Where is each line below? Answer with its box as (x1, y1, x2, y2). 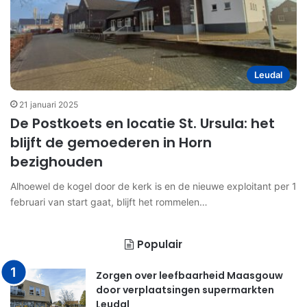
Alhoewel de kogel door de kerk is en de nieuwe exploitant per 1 (10, 180, 297, 193)
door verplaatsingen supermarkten (96, 283, 274, 297)
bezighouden (10, 152, 103, 172)
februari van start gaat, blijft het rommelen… (10, 196, 208, 208)
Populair (137, 237, 182, 252)
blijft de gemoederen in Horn (10, 133, 212, 153)
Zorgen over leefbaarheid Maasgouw (96, 269, 283, 283)
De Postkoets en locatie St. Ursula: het (10, 114, 275, 134)
